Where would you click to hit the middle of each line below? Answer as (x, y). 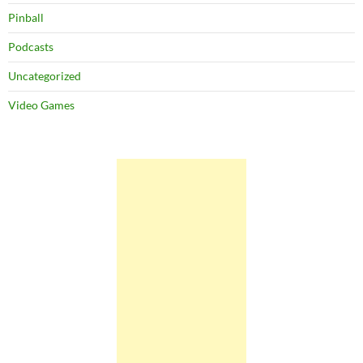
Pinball (26, 17)
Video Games (41, 105)
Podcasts (31, 47)
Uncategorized (45, 76)
